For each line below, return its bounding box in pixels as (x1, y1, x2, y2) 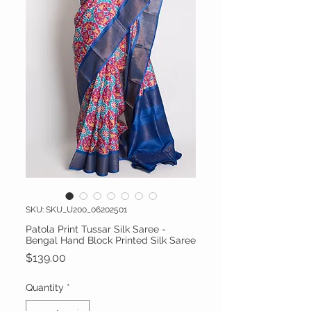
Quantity (26, 282, 64, 294)
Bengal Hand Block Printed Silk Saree (26, 235, 196, 246)
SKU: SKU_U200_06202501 (26, 205, 127, 215)
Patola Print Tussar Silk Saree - (26, 224, 166, 235)
